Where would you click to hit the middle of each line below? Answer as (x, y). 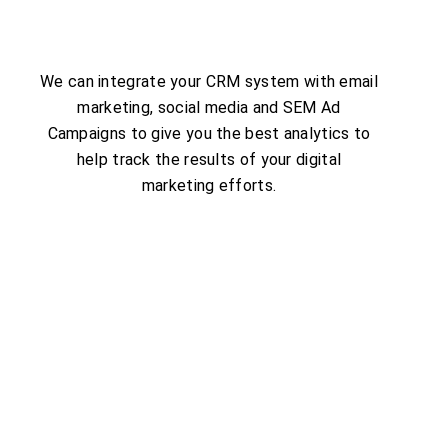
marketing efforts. (209, 185)
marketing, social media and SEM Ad (209, 107)
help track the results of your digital (209, 159)
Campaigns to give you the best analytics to (209, 133)
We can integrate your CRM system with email (209, 81)
